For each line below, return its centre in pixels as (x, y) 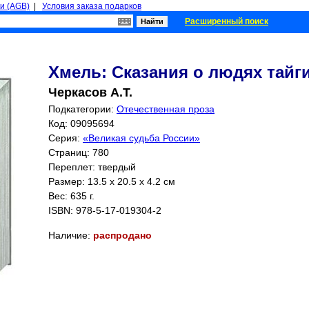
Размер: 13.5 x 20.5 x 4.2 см (112, 181)
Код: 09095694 (81, 123)
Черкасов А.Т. (90, 92)
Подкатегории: (82, 109)
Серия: (66, 138)
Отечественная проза (166, 109)
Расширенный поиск (227, 21)
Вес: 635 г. (71, 196)
